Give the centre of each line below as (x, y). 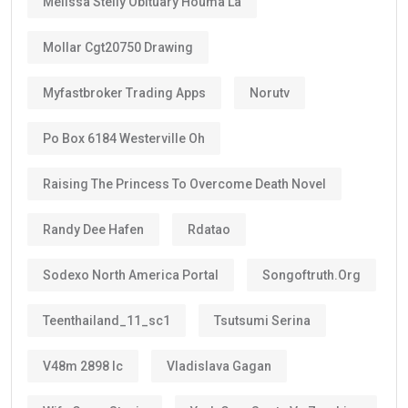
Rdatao (209, 229)
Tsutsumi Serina (262, 320)
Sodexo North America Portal (131, 275)
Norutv (270, 92)
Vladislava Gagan (219, 366)
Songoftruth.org (311, 275)
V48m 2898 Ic (83, 366)
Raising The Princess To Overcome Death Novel (184, 184)
